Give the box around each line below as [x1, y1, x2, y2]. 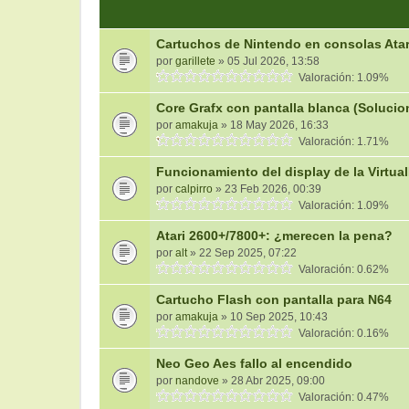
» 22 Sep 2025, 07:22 [187, 246, 297, 259]
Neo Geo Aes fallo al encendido [156, 356, 352, 371]
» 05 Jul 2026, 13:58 [215, 55, 320, 68]
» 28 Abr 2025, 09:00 [219, 374, 325, 387]
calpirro [175, 183, 213, 195]
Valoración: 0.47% [293, 391, 389, 404]
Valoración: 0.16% [293, 327, 389, 340]
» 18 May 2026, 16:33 [218, 119, 329, 131]
